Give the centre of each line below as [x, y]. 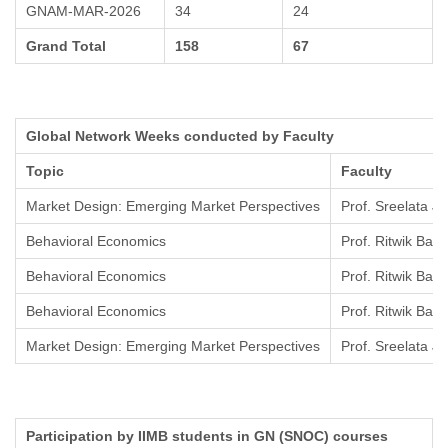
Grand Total [66, 46]
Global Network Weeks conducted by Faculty [180, 136]
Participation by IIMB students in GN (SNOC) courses [207, 436]
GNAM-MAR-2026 [83, 11]
